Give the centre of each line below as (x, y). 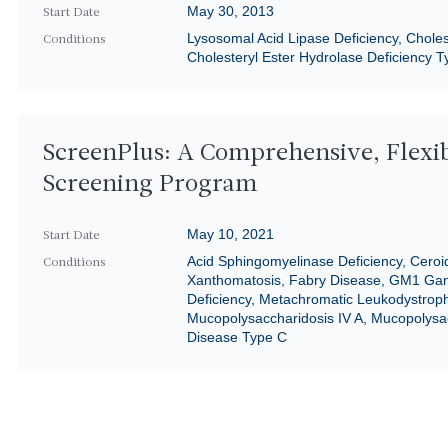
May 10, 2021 (230, 234)
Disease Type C (236, 337)
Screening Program (149, 185)
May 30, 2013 (230, 11)
